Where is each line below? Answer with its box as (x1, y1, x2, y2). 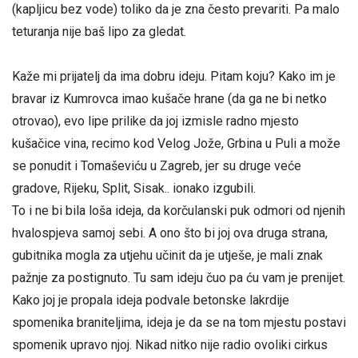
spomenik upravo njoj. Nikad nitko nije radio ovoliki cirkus (12, 336, 328, 352)
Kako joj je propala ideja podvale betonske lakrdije (12, 292, 289, 308)
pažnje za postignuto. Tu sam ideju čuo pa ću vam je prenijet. (12, 269, 345, 285)
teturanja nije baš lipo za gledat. (12, 24, 186, 40)
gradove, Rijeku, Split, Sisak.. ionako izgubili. (12, 180, 256, 196)
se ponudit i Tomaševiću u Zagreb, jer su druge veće (12, 157, 301, 173)
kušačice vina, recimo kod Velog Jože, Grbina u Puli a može (12, 135, 340, 151)
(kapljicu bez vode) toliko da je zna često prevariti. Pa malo (12, 2, 340, 18)
